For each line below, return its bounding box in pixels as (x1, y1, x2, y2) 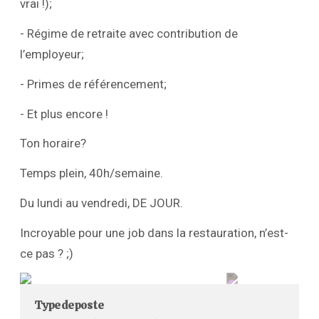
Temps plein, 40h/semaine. (20, 166, 163, 181)
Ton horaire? (20, 136, 86, 151)
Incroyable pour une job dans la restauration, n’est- (20, 225, 288, 240)
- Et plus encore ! (20, 106, 108, 121)
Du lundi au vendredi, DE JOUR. (20, 195, 183, 210)
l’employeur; (20, 47, 84, 62)
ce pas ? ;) (20, 246, 73, 261)
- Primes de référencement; (20, 76, 167, 91)
